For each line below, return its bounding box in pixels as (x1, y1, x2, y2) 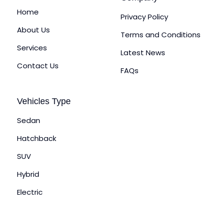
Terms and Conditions (121, 30, 201, 40)
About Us (17, 25, 50, 35)
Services (17, 43, 47, 53)
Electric (17, 187, 43, 198)
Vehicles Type (17, 96, 71, 107)
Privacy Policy (121, 12, 168, 22)
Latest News (121, 47, 165, 58)
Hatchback (17, 133, 56, 144)
